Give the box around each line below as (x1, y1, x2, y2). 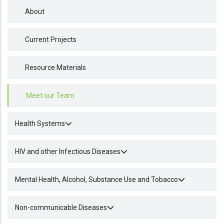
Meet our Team (26, 91, 74, 99)
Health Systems (15, 119, 65, 127)
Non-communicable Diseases (15, 203, 107, 211)
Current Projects (25, 35, 76, 43)
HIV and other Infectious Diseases (15, 147, 120, 155)
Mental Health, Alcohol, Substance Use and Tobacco (15, 175, 178, 183)
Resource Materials (25, 63, 86, 71)
